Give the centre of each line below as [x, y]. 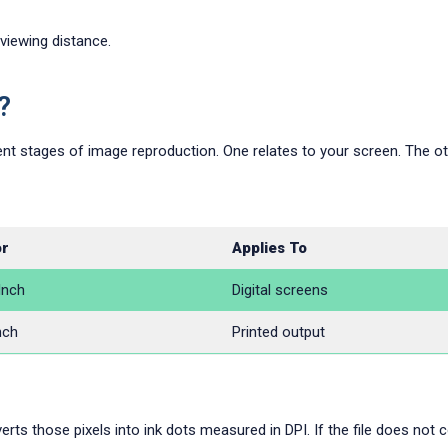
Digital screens [279, 290]
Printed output [278, 332]
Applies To [269, 248]
